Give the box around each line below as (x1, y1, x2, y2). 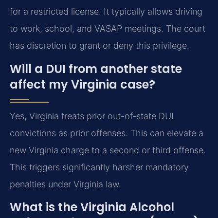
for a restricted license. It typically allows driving (10, 6, 202, 17)
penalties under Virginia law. (10, 179, 121, 189)
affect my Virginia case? (10, 76, 155, 92)
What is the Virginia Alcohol (10, 199, 174, 216)
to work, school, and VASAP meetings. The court (10, 23, 205, 34)
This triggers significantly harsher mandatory (10, 162, 189, 172)
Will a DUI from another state (10, 60, 182, 77)
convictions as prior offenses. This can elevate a (10, 127, 203, 138)
